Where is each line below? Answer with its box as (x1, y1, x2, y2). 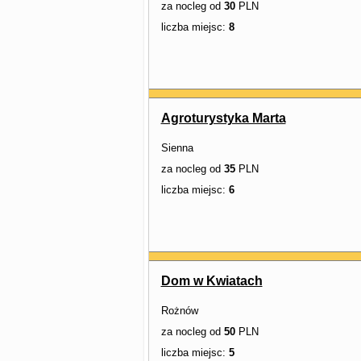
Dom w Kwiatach (160, 274, 263, 288)
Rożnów (160, 305, 198, 317)
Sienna (160, 142, 193, 154)
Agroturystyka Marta (160, 111, 286, 125)
